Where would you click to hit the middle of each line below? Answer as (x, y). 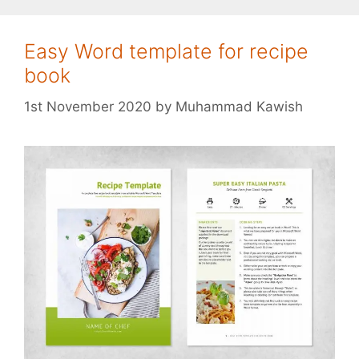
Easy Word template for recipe (166, 51)
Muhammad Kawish (239, 106)
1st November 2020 (88, 106)
